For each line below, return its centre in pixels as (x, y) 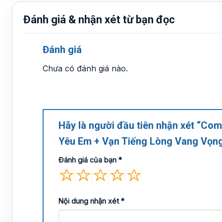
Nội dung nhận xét (90, 201)
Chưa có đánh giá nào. (85, 69)
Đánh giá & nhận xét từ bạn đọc (99, 20)
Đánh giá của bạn (88, 160)
